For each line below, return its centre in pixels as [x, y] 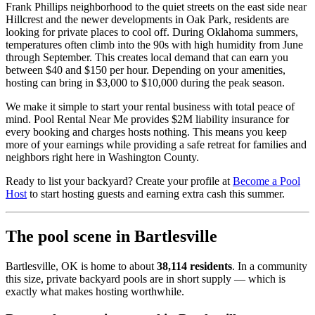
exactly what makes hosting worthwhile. [95, 291]
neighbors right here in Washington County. [102, 157]
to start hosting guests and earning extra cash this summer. [156, 194]
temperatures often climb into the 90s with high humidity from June [154, 45]
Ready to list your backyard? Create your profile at [119, 181]
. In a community [270, 266]
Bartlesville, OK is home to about [81, 266]
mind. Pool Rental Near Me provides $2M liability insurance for [147, 120]
